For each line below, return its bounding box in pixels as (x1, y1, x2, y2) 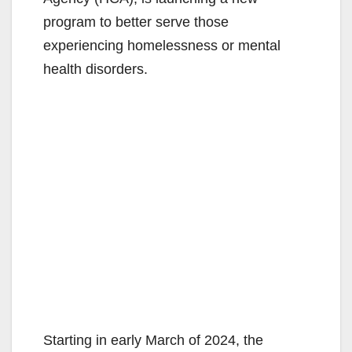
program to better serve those (43, 14, 229, 31)
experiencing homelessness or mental (43, 38, 280, 54)
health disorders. (43, 61, 148, 78)
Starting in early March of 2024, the (43, 332, 263, 349)
